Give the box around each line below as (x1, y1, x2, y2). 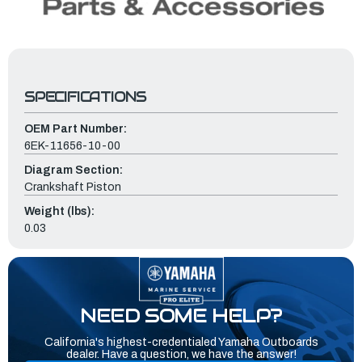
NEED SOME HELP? (80, 303, 282, 329)
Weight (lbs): (24, 205, 95, 218)
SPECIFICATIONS (24, 87, 147, 107)
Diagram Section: (24, 164, 123, 177)
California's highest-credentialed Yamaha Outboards (44, 336, 318, 349)
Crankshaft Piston (24, 181, 121, 194)
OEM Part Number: (24, 123, 127, 136)
